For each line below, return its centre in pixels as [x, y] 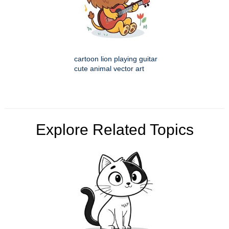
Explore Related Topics [114, 130]
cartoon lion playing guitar [116, 59]
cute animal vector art [109, 69]
